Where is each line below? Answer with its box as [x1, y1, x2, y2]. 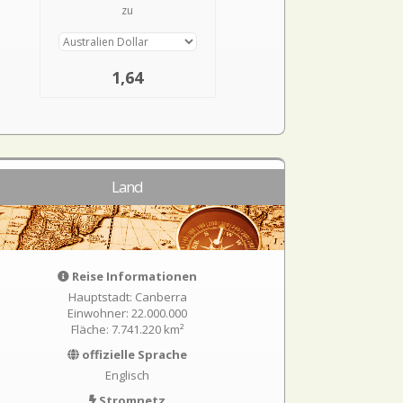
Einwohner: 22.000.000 [67, 305, 188, 321]
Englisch [105, 367, 150, 383]
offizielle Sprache [79, 346, 188, 363]
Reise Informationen [69, 268, 198, 284]
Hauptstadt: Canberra [67, 289, 187, 305]
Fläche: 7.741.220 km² [71, 321, 184, 337]
